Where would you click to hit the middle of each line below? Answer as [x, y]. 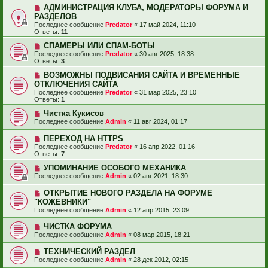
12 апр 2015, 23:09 [161, 210]
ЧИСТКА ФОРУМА [77, 227]
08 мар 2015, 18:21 [162, 235]
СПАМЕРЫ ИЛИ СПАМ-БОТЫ [99, 46]
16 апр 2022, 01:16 [167, 147]
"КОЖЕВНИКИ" [63, 202]
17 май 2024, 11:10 [167, 25]
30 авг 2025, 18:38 [167, 54]
